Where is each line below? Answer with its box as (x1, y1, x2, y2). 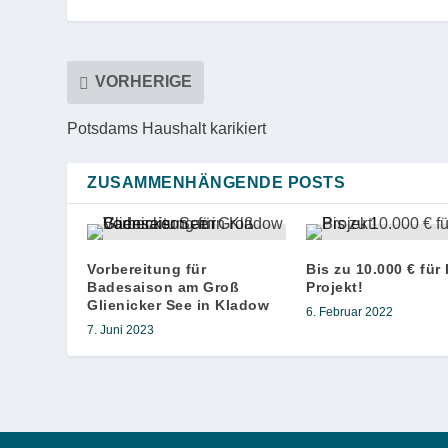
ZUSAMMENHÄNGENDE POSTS (87, 173, 346, 191)
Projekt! (306, 278, 363, 295)
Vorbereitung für (87, 260, 207, 277)
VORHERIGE (95, 73, 193, 91)
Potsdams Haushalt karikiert (67, 119, 267, 137)
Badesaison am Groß (87, 278, 240, 295)
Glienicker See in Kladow (87, 296, 270, 313)
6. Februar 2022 (306, 304, 393, 319)
